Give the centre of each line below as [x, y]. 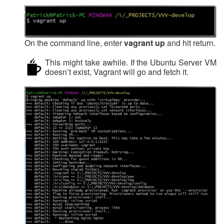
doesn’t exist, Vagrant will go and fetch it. [117, 71]
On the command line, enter [74, 42]
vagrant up [144, 42]
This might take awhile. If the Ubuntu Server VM [131, 62]
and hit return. [190, 42]
